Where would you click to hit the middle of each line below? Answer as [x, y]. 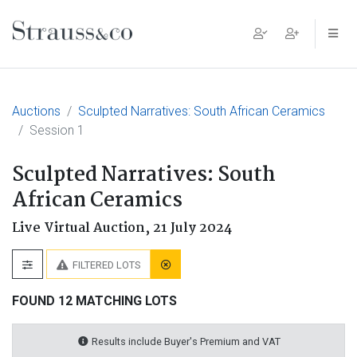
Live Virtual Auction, [82, 228]
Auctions [36, 111]
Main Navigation [99, 46]
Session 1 [57, 130]
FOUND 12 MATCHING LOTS [94, 301]
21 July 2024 [192, 228]
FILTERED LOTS [106, 265]
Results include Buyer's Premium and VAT [185, 341]
